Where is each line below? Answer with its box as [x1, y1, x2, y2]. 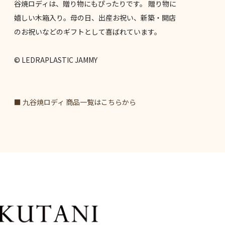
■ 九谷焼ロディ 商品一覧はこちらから [14, 97, 136, 107]
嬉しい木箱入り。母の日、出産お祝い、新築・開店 [14, 13, 176, 23]
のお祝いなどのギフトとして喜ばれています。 [14, 27, 161, 37]
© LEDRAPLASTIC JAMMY [14, 55, 97, 65]
